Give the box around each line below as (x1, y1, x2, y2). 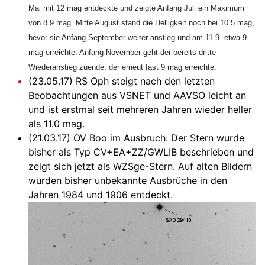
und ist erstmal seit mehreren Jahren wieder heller (28, 103, 252, 115)
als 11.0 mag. (28, 117, 85, 130)
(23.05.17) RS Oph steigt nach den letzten (28, 75, 215, 87)
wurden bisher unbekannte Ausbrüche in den (28, 174, 227, 186)
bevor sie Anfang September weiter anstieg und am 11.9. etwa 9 (28, 33, 247, 42)
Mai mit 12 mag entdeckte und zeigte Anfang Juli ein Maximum (28, 3, 244, 12)
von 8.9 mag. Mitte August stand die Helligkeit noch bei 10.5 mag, (28, 18, 254, 27)
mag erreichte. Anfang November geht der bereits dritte (28, 47, 216, 57)
